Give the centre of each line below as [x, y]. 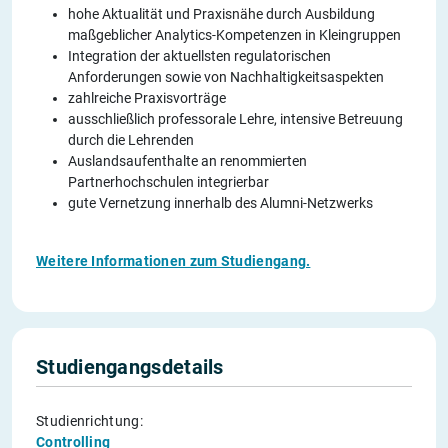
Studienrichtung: [89, 420]
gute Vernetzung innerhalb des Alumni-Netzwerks [220, 202]
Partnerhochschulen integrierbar [168, 181]
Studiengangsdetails [130, 366]
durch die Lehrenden [131, 139]
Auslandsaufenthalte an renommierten [187, 160]
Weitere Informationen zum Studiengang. [173, 260]
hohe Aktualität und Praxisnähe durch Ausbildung [221, 13]
